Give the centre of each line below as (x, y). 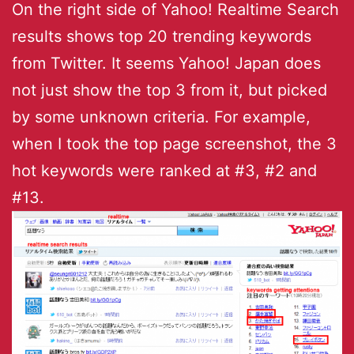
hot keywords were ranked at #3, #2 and (164, 171)
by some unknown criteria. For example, (161, 117)
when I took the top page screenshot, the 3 (174, 144)
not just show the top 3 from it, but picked (169, 90)
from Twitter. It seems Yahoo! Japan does (166, 64)
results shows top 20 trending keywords (162, 37)
